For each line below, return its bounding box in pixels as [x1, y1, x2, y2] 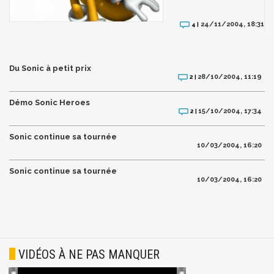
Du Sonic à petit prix [9, 64, 91, 73]
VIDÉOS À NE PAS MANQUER [18, 247, 160, 262]
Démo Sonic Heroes [9, 98, 90, 108]
